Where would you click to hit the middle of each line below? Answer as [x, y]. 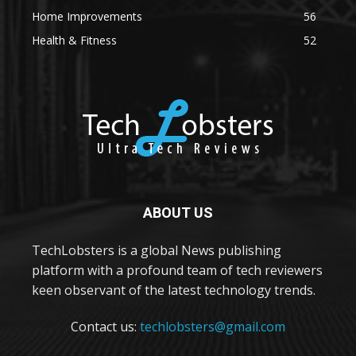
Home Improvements [87, 16]
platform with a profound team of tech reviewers [177, 270]
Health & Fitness [74, 40]
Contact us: [105, 326]
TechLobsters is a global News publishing [157, 250]
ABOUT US [178, 212]
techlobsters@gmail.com [213, 326]
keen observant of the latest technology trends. [174, 290]
